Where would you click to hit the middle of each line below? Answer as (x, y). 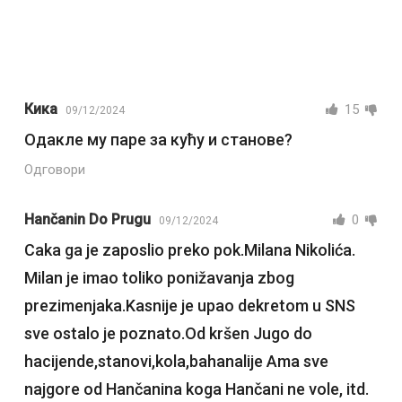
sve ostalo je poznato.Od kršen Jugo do (168, 334)
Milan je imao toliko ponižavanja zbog (159, 278)
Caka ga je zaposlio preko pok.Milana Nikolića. (189, 250)
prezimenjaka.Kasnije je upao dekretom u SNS (189, 306)
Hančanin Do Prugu (87, 220)
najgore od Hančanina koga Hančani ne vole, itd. (196, 389)
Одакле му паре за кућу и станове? (158, 140)
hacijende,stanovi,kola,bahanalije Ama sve (176, 362)
